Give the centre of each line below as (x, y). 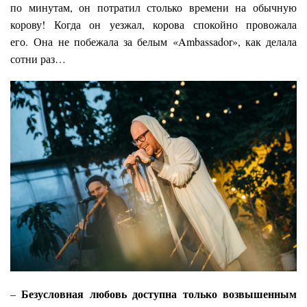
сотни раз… (38, 59)
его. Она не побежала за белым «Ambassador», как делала (153, 42)
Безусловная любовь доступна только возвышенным (159, 294)
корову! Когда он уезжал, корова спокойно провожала (153, 25)
